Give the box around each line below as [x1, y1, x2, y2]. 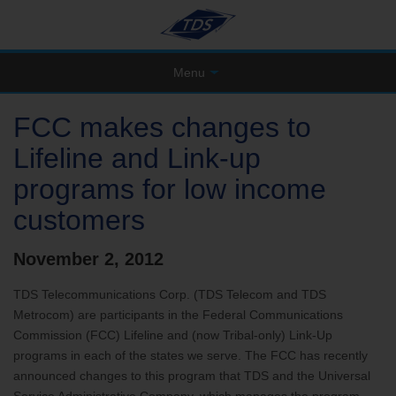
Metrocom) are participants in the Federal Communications [13, 308, 343, 322]
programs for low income [13, 173, 326, 205]
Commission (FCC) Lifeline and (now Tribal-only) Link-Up [13, 328, 332, 342]
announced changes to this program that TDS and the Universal [13, 369, 370, 383]
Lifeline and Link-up [13, 142, 261, 174]
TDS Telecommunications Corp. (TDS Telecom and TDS [13, 287, 326, 301]
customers [13, 204, 145, 236]
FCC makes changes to [13, 111, 311, 143]
